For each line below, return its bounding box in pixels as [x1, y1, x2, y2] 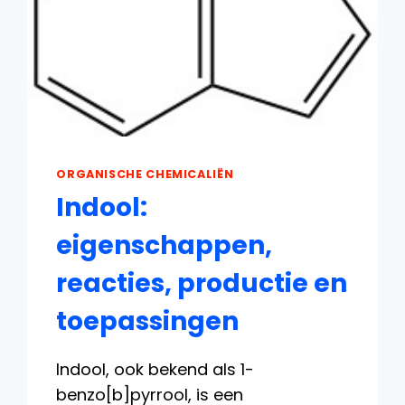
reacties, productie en [56, 266, 348, 302]
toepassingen [56, 304, 240, 340]
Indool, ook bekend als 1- [56, 358, 255, 381]
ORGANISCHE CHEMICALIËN [56, 165, 234, 182]
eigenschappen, [56, 228, 273, 264]
